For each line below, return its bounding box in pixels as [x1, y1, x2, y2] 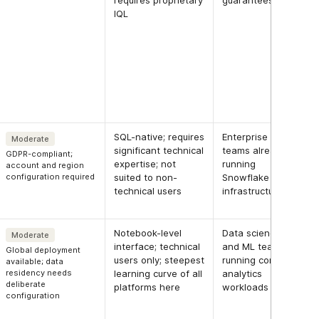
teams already [222, 145, 287, 157]
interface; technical [114, 241, 201, 253]
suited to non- [114, 172, 178, 184]
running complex [222, 254, 296, 266]
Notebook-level [114, 227, 182, 239]
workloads [222, 281, 269, 293]
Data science [222, 227, 281, 239]
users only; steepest [114, 254, 205, 266]
